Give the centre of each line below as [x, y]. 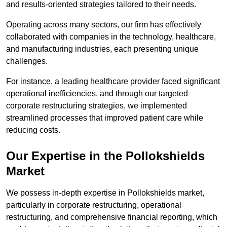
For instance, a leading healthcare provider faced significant [113, 82]
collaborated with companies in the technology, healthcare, [111, 37]
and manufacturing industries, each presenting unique [102, 49]
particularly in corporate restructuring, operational [94, 205]
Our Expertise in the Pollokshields [105, 156]
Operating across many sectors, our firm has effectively [104, 25]
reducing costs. [33, 130]
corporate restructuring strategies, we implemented [97, 106]
